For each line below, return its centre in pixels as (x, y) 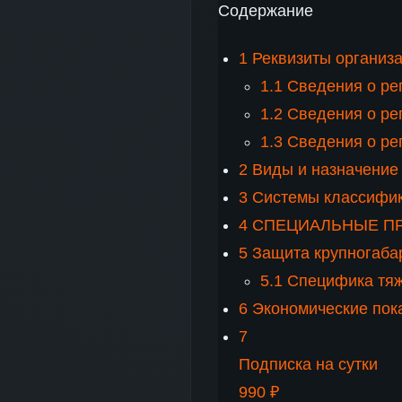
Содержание (266, 11)
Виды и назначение (323, 169)
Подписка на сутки (309, 364)
